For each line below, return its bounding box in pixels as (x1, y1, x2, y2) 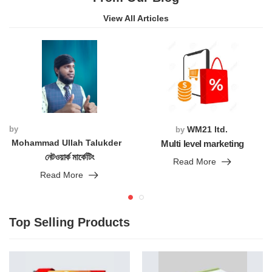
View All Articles (103, 13, 169, 23)
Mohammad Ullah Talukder (12, 138, 121, 148)
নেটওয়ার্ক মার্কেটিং (44, 152, 95, 162)
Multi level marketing (160, 138, 245, 149)
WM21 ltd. (186, 124, 228, 134)
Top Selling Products (9, 216, 130, 229)
